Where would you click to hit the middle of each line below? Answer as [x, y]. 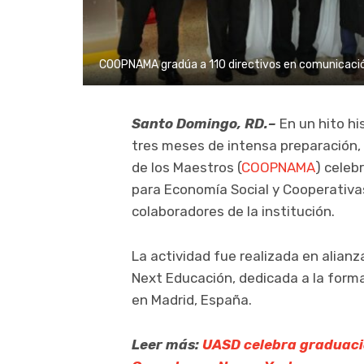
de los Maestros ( [186, 168]
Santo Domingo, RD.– [204, 124]
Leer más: [167, 345]
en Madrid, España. [192, 300]
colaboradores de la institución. [233, 212]
